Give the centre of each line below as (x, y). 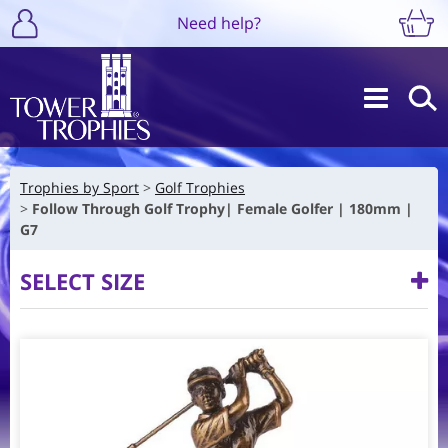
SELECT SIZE (82, 280)
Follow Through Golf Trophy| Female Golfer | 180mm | (222, 208)
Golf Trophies (200, 187)
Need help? (218, 22)
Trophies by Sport (79, 187)
